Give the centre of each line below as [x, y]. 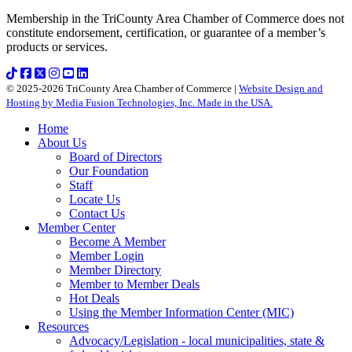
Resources [63, 326]
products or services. [57, 46]
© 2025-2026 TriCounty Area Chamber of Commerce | [123, 88]
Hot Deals [94, 298]
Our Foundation [109, 170]
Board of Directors [115, 156]
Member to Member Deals [134, 284]
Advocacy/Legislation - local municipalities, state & [197, 340]
